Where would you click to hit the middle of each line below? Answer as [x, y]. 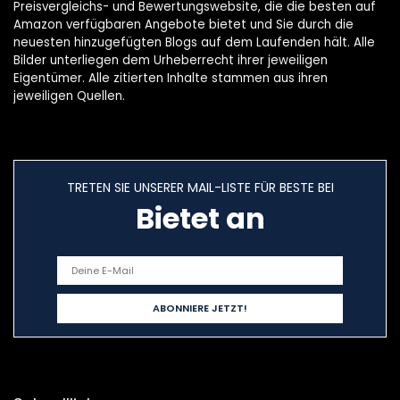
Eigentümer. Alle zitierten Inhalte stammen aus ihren [171, 78]
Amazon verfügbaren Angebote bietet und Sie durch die [183, 25]
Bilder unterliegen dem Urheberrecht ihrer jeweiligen [171, 60]
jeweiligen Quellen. [69, 96]
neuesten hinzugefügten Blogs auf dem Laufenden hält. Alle [194, 42]
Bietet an [200, 218]
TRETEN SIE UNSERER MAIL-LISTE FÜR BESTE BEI [200, 187]
